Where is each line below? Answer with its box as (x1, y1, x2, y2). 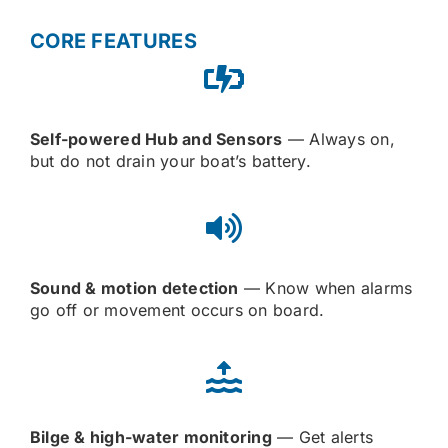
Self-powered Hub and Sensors (29, 129, 283, 149)
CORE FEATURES (29, 29, 197, 53)
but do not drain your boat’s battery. (29, 151, 311, 171)
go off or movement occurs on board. (29, 300, 325, 320)
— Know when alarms (238, 278, 413, 298)
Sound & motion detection (29, 278, 239, 298)
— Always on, (282, 129, 395, 149)
